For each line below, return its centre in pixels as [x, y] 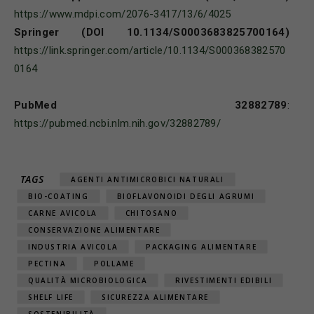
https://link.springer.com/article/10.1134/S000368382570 [150, 50]
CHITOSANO [151, 213]
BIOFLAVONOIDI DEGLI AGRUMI [186, 196]
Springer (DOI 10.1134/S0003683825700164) [152, 32]
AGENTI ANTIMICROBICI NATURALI [148, 179]
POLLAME [114, 263]
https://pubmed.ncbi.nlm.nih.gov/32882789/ [118, 123]
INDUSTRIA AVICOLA [73, 246]
